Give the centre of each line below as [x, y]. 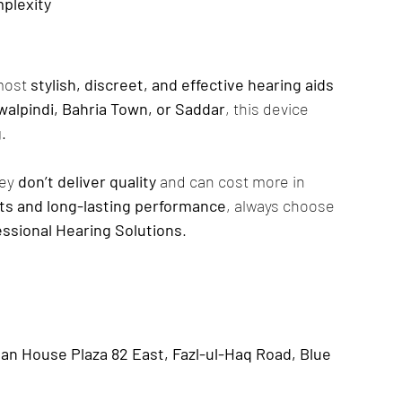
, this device [269, 109]
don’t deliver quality [87, 181]
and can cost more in [232, 181]
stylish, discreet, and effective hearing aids [184, 84]
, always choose [282, 205]
